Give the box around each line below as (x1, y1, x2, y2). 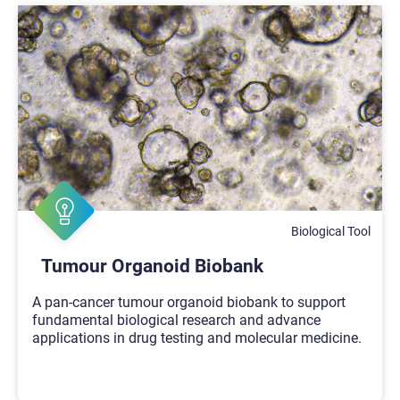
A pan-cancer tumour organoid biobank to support (32, 293, 346, 311)
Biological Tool (291, 223, 371, 238)
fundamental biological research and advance (32, 311, 321, 329)
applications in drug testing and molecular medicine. (32, 329, 362, 346)
